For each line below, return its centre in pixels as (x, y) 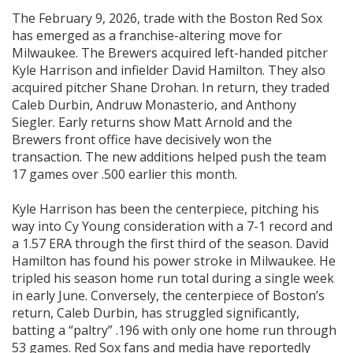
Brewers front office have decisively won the (142, 140)
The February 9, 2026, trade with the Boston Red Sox (167, 19)
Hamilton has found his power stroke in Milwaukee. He (174, 261)
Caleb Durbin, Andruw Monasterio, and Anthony (154, 105)
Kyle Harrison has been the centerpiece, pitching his (165, 209)
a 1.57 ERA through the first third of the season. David (170, 244)
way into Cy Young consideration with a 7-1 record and (172, 227)
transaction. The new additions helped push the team (169, 157)
